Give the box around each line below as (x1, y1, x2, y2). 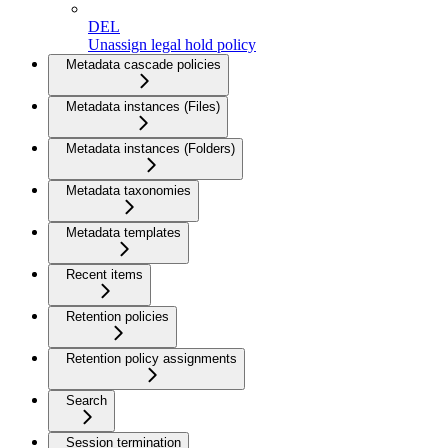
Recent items (66, 266, 143, 282)
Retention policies (66, 308, 169, 324)
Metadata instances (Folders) (66, 140, 235, 156)
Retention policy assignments (66, 350, 237, 366)
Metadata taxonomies (66, 182, 191, 198)
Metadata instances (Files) (66, 98, 220, 114)
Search (66, 392, 107, 408)
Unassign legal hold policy (88, 35, 256, 53)
